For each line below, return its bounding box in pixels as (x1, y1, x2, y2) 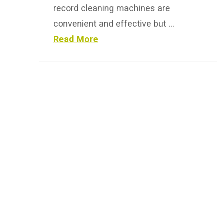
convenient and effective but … (53, 18, 174, 29)
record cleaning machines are (53, 3, 170, 14)
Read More (53, 34, 98, 45)
